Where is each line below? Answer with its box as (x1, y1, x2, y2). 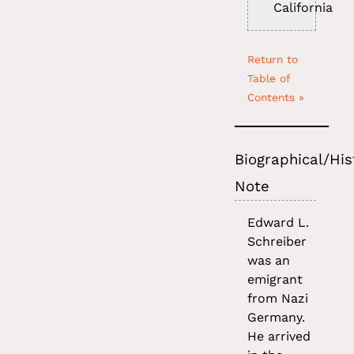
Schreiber (247, 234, 307, 250)
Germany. (247, 310, 306, 326)
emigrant (247, 272, 303, 288)
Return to (247, 53, 299, 66)
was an (247, 253, 291, 269)
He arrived (247, 329, 311, 345)
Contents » (247, 91, 305, 104)
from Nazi (247, 291, 309, 307)
